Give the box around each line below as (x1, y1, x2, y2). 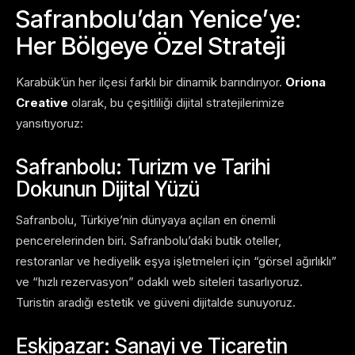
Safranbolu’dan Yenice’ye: (16, 4, 301, 34)
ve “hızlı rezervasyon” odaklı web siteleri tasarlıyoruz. (16, 274, 303, 290)
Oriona (285, 74, 326, 90)
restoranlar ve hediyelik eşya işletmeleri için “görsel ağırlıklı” (16, 254, 337, 269)
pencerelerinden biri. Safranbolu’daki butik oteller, (16, 233, 281, 249)
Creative (16, 95, 68, 111)
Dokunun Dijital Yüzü (16, 177, 200, 202)
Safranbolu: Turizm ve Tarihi (16, 155, 270, 180)
